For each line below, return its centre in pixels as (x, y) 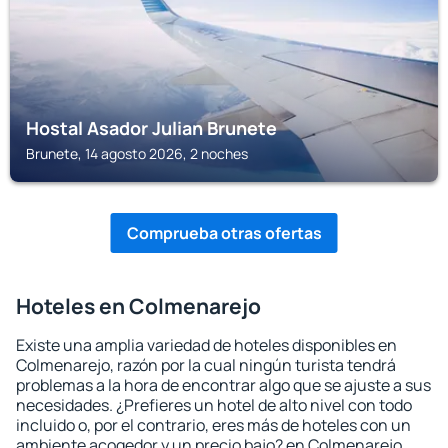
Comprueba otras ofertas (224, 233)
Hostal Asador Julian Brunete (151, 128)
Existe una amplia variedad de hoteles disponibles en (206, 345)
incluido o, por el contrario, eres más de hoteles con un (213, 425)
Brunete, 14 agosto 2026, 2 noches (137, 153)
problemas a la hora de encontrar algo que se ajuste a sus (223, 385)
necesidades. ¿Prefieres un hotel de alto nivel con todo (214, 405)
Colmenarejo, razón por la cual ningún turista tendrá (206, 365)
